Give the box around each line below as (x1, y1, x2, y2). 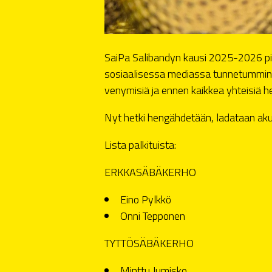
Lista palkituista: (104, 136, 176, 153)
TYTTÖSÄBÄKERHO (104, 234, 194, 251)
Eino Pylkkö (120, 191, 171, 208)
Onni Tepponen (120, 207, 185, 224)
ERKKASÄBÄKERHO (104, 163, 196, 180)
